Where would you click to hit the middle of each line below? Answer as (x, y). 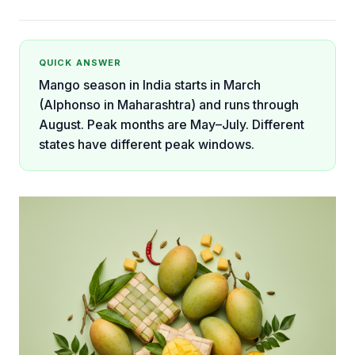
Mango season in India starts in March (150, 85)
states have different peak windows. (147, 144)
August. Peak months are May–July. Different (172, 124)
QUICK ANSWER (80, 63)
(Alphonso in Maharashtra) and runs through (169, 105)
